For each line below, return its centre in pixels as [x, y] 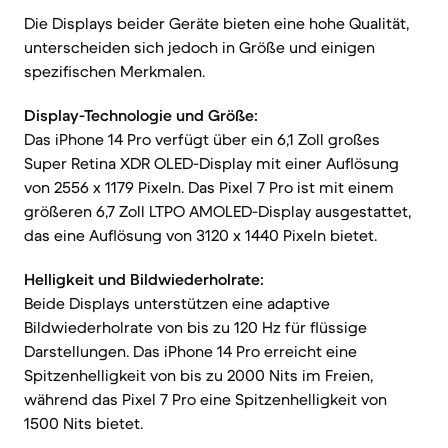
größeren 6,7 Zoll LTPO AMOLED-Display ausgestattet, [217, 211]
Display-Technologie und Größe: [141, 115]
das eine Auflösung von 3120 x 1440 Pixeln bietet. [200, 235]
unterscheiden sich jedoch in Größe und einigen [199, 47]
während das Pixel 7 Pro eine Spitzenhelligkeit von [205, 399]
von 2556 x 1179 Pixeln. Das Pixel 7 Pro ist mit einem [209, 187]
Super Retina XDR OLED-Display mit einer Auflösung [211, 163]
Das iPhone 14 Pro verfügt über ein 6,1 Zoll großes [202, 139]
